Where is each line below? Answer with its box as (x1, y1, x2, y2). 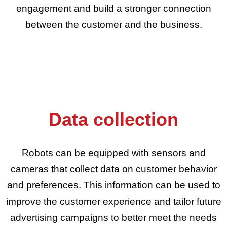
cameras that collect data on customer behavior (10, 164, 217, 174)
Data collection (49, 109, 178, 130)
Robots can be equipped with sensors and (21, 147, 206, 158)
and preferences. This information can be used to (7, 180, 220, 191)
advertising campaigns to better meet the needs (10, 212, 217, 223)
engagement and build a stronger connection (16, 3, 211, 14)
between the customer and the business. (25, 19, 202, 30)
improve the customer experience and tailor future (6, 196, 221, 207)
